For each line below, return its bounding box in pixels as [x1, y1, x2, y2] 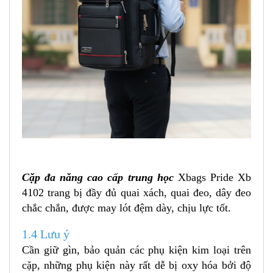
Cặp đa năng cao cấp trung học [22, 171, 178, 183]
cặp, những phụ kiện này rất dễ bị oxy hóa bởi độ [22, 258, 251, 271]
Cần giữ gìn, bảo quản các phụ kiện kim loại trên [22, 243, 251, 256]
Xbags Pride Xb [177, 171, 252, 183]
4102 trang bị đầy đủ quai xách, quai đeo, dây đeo [22, 186, 251, 199]
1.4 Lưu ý [22, 227, 69, 241]
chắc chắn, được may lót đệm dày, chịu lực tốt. [22, 201, 231, 214]
